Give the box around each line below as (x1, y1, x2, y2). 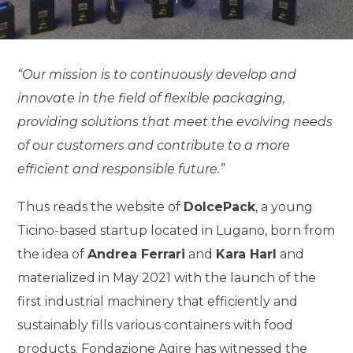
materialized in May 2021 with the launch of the (17, 269, 317, 285)
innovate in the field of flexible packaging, (17, 91, 286, 106)
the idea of (17, 246, 88, 262)
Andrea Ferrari (87, 246, 186, 262)
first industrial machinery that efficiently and (17, 293, 299, 309)
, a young (255, 199, 314, 214)
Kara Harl (216, 246, 277, 262)
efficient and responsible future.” (17, 162, 225, 176)
